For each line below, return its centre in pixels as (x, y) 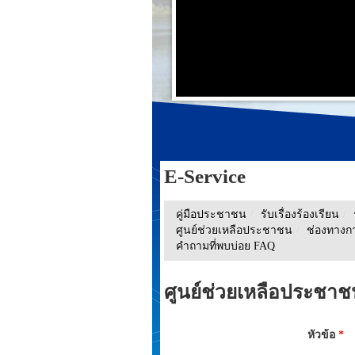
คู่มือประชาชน (211, 214)
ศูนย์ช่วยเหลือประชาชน (234, 230)
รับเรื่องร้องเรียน (300, 214)
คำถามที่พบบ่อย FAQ (225, 246)
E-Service (205, 176)
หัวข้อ (323, 335)
